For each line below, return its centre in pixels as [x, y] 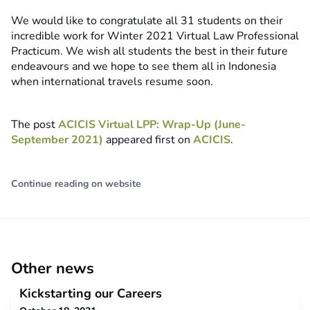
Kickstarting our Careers [91, 294]
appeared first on [148, 140]
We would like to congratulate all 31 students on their [147, 21]
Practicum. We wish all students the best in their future [149, 52]
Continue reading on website [76, 184]
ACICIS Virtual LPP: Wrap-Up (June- [152, 125]
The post [35, 125]
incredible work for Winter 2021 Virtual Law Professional [155, 36]
